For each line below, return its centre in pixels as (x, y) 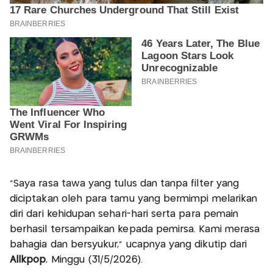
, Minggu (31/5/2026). (96, 260)
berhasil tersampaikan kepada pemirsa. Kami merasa (135, 230)
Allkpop (28, 260)
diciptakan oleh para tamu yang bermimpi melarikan (134, 199)
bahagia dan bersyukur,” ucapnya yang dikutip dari (129, 245)
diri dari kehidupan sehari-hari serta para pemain (124, 214)
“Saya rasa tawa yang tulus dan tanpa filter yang (125, 184)
